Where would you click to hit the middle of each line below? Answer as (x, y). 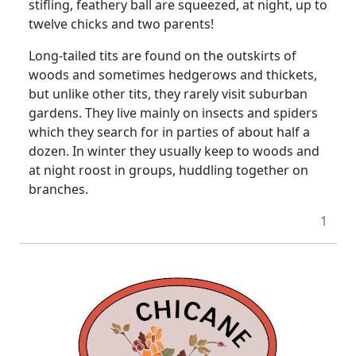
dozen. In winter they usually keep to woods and (174, 151)
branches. (58, 190)
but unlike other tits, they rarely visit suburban (168, 94)
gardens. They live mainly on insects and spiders (173, 113)
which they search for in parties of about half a (169, 132)
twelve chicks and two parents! (121, 24)
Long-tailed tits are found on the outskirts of (163, 56)
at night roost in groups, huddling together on (168, 170)
